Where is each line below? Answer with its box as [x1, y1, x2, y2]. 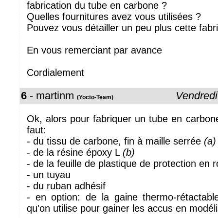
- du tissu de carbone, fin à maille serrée [27, 136, 204, 146]
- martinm [27, 90, 77, 102]
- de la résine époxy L [27, 147, 123, 158]
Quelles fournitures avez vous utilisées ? [27, 11, 201, 22]
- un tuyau [27, 169, 71, 180]
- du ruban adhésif [27, 181, 106, 191]
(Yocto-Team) [77, 94, 113, 101]
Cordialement [27, 67, 84, 78]
